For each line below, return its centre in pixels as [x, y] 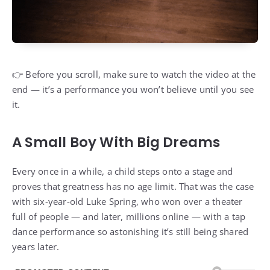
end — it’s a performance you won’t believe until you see [133, 89]
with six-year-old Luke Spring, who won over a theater [127, 201]
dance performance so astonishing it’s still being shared [130, 231]
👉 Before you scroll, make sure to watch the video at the [134, 74]
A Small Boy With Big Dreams [116, 142]
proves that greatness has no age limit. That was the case [133, 186]
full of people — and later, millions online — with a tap [129, 216]
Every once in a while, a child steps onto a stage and [123, 171]
